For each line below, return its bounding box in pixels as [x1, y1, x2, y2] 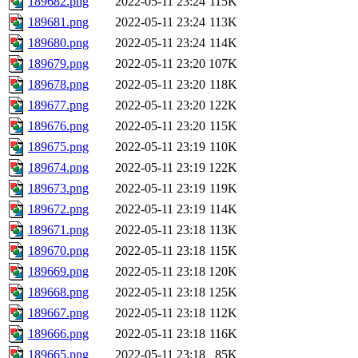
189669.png [28, 265, 89, 279]
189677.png [28, 98, 89, 113]
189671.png [28, 223, 89, 237]
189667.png [28, 306, 89, 320]
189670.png [28, 244, 89, 258]
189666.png [28, 327, 89, 341]
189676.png [28, 119, 89, 133]
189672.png [28, 202, 89, 217]
